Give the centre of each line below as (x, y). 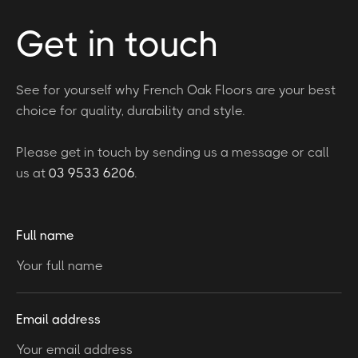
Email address (58, 319)
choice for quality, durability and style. (130, 110)
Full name (45, 235)
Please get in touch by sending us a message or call (173, 152)
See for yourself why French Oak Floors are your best (176, 89)
